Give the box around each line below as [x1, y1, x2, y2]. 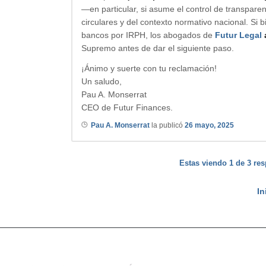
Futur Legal [215, 30, 262, 40]
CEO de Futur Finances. [81, 103, 173, 113]
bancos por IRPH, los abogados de [81, 30, 215, 40]
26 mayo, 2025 [185, 121, 234, 130]
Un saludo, [81, 77, 122, 87]
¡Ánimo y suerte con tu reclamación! [81, 64, 217, 74]
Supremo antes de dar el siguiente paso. [81, 43, 234, 53]
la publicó [150, 121, 185, 130]
